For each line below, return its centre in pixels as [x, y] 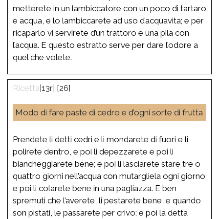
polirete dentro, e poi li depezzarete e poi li [93, 151]
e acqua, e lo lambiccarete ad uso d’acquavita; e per [108, 20]
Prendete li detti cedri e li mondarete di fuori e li [100, 139]
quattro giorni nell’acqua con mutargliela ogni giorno [109, 176]
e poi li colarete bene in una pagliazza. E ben [95, 188]
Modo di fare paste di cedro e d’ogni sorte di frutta [109, 112]
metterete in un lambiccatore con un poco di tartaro [109, 8]
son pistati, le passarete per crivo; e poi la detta [100, 212]
